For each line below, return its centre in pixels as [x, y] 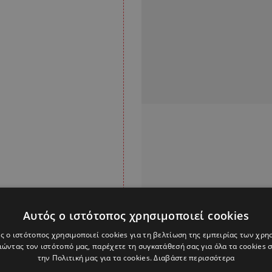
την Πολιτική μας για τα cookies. [96, 258]
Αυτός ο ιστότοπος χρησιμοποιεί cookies [136, 216]
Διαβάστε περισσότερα [194, 258]
